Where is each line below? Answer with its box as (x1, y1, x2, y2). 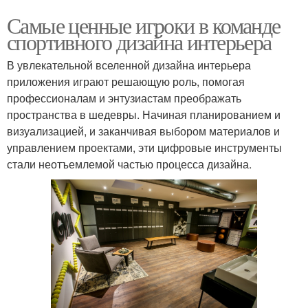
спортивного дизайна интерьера (7, 27, 272, 57)
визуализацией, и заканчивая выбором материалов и (7, 123, 280, 140)
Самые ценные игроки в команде (7, 10, 280, 41)
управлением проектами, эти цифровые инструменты (7, 140, 282, 156)
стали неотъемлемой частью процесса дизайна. (7, 156, 252, 173)
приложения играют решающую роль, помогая (7, 74, 245, 90)
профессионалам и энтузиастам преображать (7, 90, 241, 107)
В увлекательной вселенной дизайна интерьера (7, 57, 251, 74)
